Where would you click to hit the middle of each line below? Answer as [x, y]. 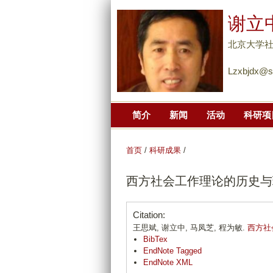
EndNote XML [168, 263]
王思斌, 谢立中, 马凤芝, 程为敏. [190, 228]
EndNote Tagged [172, 251]
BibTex [155, 239]
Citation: [149, 215]
